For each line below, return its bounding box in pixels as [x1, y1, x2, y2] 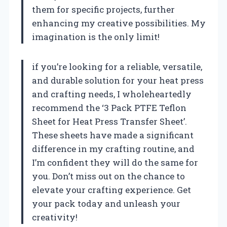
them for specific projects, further [32, 4, 175, 16]
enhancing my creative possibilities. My [32, 17, 206, 29]
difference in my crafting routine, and [32, 143, 195, 155]
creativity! [32, 211, 78, 223]
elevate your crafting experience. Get [32, 184, 191, 196]
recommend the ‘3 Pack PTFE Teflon [32, 102, 186, 114]
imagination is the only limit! [32, 31, 160, 43]
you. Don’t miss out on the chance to [32, 170, 185, 182]
